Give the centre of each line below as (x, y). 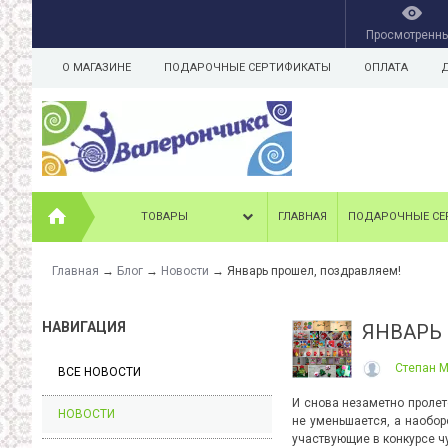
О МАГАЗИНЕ (96, 67)
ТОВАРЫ (164, 216)
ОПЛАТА (386, 67)
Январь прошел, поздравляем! (314, 271)
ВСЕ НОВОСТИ (99, 372)
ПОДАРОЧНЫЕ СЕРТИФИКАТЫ (247, 67)
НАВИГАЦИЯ (84, 327)
